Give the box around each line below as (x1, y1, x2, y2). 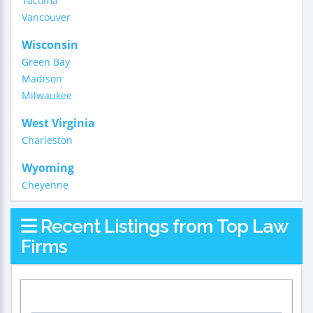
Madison (22, 72, 62, 85)
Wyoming (22, 160, 74, 175)
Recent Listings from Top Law (36, 215, 287, 237)
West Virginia (22, 115, 95, 131)
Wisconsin (22, 37, 78, 52)
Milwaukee (22, 89, 72, 102)
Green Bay (22, 55, 70, 68)
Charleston (22, 133, 73, 147)
